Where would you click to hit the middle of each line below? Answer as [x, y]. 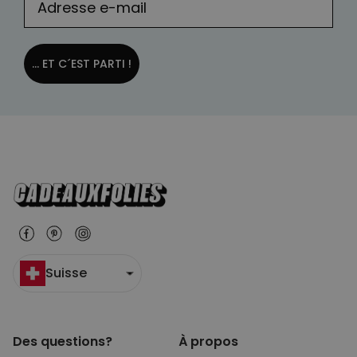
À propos [208, 342]
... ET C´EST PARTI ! [82, 64]
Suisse [66, 273]
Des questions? [63, 342]
